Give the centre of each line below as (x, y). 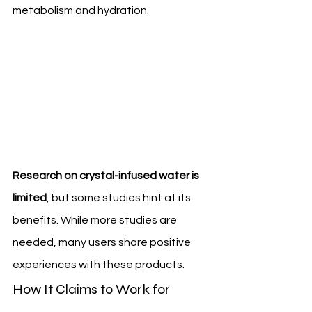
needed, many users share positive (103, 242)
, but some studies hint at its (120, 197)
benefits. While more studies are (96, 220)
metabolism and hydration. (81, 11)
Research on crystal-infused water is (107, 175)
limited (30, 197)
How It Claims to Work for (93, 289)
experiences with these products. (99, 264)
